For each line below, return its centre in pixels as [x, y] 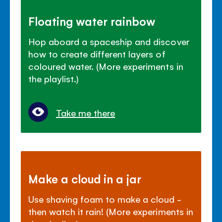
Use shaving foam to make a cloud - [105, 199]
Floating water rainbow [92, 21]
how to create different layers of [97, 54]
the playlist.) [54, 79]
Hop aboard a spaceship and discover [109, 41]
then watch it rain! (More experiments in [111, 211]
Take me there [86, 113]
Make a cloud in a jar [85, 179]
